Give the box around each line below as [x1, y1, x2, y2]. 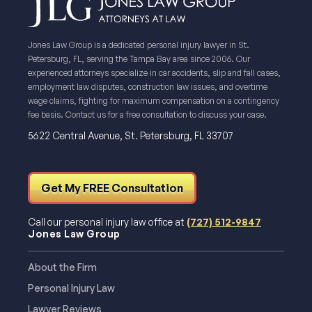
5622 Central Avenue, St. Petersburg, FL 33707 [28, 129, 233, 141]
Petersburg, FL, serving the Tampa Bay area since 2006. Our [28, 53, 250, 64]
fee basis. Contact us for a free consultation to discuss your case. [28, 109, 267, 120]
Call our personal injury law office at [28, 215, 187, 228]
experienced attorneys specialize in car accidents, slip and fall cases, [28, 67, 281, 78]
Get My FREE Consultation [41, 180, 183, 195]
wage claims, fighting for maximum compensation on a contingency [28, 95, 279, 106]
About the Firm [28, 260, 97, 273]
